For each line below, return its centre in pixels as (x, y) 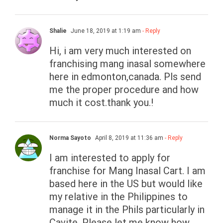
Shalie (58, 31)
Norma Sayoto (70, 138)
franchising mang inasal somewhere (127, 64)
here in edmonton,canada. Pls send (125, 77)
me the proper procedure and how (124, 90)
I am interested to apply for (110, 158)
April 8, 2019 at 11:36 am (128, 138)
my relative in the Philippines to (118, 197)
